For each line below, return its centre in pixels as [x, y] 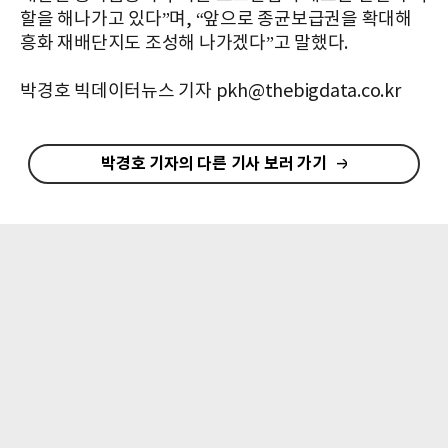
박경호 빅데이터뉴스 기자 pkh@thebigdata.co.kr [210, 91]
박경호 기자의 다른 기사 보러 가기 [214, 164]
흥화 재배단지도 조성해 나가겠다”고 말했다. [184, 43]
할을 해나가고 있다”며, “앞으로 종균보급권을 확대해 [216, 19]
